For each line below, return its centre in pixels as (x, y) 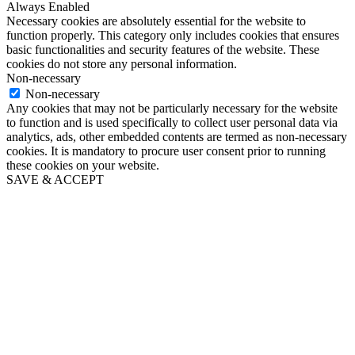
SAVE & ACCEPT (55, 179)
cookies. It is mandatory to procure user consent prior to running (166, 151)
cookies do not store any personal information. (122, 63)
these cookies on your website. (83, 165)
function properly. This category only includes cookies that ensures (173, 35)
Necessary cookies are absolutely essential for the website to (156, 21)
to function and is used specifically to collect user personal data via (172, 122)
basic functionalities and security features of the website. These (163, 49)
